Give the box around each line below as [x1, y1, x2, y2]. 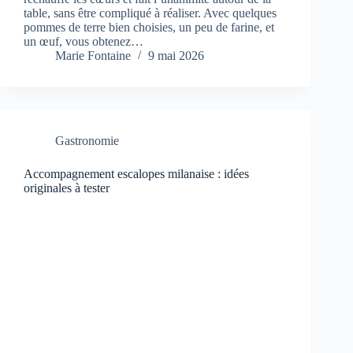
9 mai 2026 [148, 49, 204, 63]
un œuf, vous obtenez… [24, 35, 143, 49]
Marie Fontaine [55, 49, 131, 63]
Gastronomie [55, 134, 119, 148]
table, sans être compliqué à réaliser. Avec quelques [24, 6, 277, 20]
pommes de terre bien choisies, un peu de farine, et [24, 20, 274, 35]
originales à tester [24, 181, 110, 195]
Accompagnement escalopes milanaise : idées [24, 167, 249, 181]
